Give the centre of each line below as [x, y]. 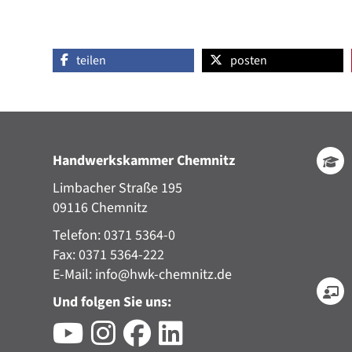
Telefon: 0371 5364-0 [114, 235]
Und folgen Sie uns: [112, 302]
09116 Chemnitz [101, 208]
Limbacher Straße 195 [118, 188]
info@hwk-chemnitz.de [164, 275]
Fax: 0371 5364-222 [109, 255]
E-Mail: [74, 275]
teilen [92, 60]
